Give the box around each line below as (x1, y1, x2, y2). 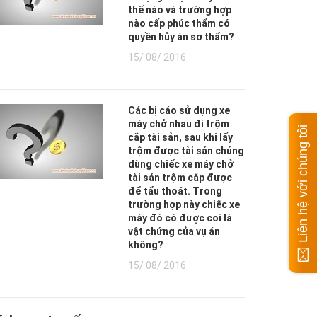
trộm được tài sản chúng (128, 145, 244, 156)
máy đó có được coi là (128, 212, 232, 224)
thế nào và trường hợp (128, 4, 231, 16)
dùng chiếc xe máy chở (128, 158, 234, 170)
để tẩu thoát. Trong (128, 185, 222, 197)
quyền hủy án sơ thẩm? (128, 31, 234, 42)
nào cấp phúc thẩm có (128, 18, 230, 29)
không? (128, 239, 163, 250)
